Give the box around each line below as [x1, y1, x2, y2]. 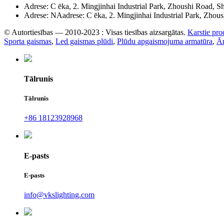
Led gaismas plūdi [55, 36, 113, 45]
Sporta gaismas [4, 36, 51, 45]
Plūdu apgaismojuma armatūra [117, 36, 212, 45]
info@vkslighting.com [24, 190, 94, 199]
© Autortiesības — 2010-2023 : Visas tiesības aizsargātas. [4, 27, 185, 36]
